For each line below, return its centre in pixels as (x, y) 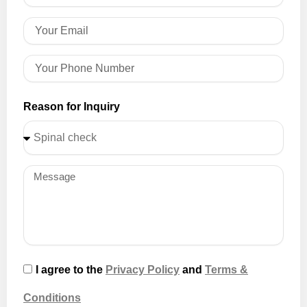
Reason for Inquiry (72, 106)
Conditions (52, 297)
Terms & (226, 269)
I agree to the (71, 269)
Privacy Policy (143, 269)
